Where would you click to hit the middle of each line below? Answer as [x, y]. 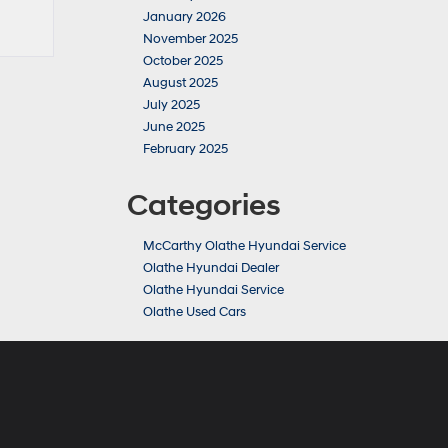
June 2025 [174, 127]
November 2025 [190, 39]
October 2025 [183, 61]
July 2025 [171, 105]
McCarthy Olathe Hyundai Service [244, 246]
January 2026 [184, 17]
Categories [204, 205]
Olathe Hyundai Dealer [211, 268]
